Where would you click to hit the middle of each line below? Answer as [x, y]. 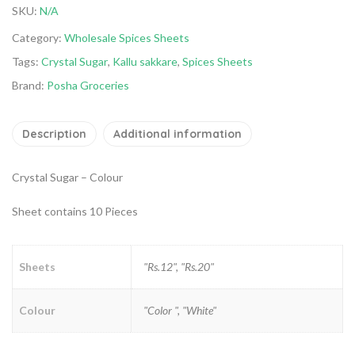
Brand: [29, 85]
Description [54, 134]
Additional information [177, 134]
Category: [38, 38]
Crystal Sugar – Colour [67, 177]
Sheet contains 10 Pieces [75, 211]
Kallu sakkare [145, 61]
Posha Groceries [88, 85]
